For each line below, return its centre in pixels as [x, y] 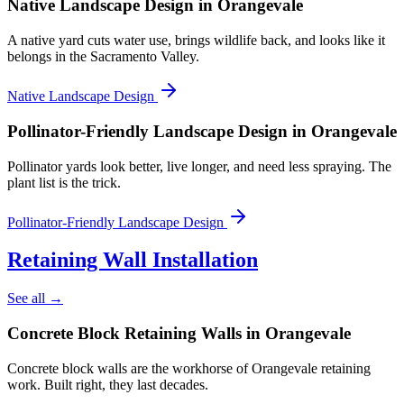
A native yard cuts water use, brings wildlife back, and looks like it [196, 41]
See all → [35, 298]
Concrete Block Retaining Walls [124, 334]
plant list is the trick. [64, 182]
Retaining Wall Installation [133, 260]
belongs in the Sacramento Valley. [103, 57]
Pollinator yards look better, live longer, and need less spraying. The [199, 166]
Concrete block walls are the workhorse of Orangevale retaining [189, 368]
